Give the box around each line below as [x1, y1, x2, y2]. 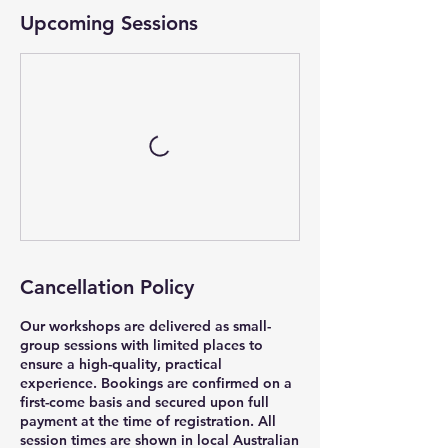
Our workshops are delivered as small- [20, 317, 271, 335]
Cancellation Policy [20, 275, 194, 299]
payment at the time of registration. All [20, 412, 276, 430]
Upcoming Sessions [20, 11, 198, 35]
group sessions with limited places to [20, 336, 263, 354]
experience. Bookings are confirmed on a [20, 374, 292, 392]
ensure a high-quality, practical [20, 355, 222, 373]
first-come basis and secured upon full [20, 393, 269, 411]
